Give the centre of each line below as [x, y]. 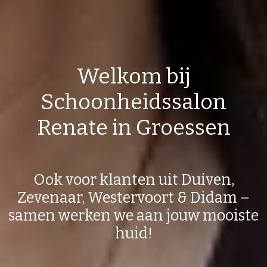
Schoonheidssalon [133, 102]
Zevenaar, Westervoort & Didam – [133, 197]
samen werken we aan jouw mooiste [133, 215]
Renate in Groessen [133, 127]
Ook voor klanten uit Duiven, [133, 179]
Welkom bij [133, 76]
